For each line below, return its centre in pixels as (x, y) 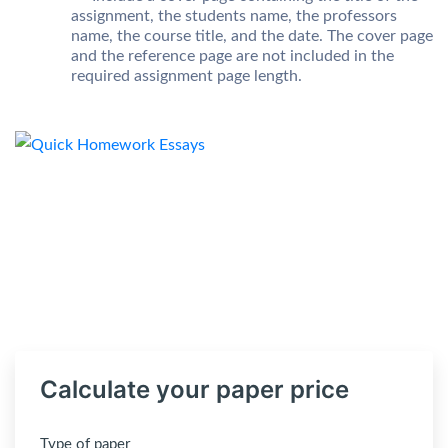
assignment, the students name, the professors (234, 15)
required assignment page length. (186, 75)
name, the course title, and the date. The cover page (252, 35)
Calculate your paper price (194, 389)
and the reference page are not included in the (232, 55)
